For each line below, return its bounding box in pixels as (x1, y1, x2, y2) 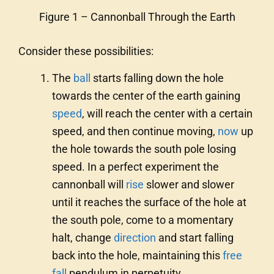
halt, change (51, 231, 114, 244)
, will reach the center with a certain (81, 106, 253, 120)
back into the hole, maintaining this (51, 248, 223, 262)
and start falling (155, 231, 234, 244)
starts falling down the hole (90, 71, 224, 84)
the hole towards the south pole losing (51, 142, 236, 155)
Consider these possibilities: (18, 45, 154, 58)
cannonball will (51, 177, 126, 191)
